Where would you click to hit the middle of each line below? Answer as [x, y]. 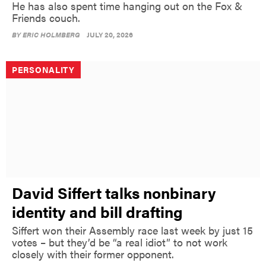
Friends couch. [46, 17]
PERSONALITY [43, 69]
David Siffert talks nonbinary [114, 193]
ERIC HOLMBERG [51, 34]
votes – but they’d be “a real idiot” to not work [120, 242]
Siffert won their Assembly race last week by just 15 [132, 230]
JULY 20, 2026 [110, 34]
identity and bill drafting [97, 212]
